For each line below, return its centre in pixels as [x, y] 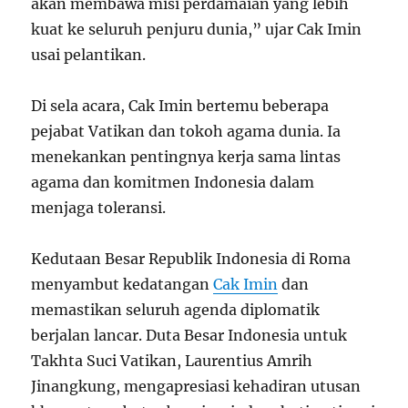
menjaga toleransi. [99, 207]
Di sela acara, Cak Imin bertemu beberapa [180, 105]
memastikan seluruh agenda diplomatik [176, 309]
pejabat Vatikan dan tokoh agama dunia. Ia [186, 131]
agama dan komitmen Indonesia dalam [173, 182]
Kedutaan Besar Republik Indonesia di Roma [191, 258]
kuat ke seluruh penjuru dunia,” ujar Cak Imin [197, 29]
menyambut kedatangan [122, 284]
